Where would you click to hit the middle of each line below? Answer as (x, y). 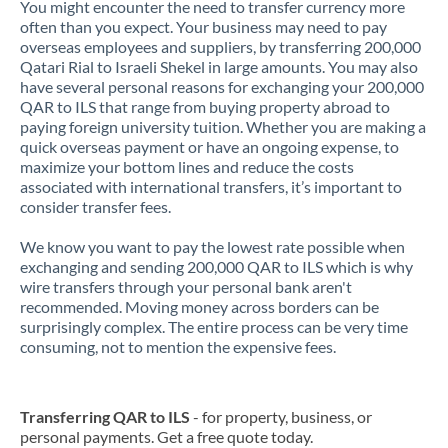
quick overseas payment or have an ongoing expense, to (209, 146)
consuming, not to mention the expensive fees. (178, 346)
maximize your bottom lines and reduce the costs (187, 166)
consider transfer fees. (95, 206)
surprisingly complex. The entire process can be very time (214, 326)
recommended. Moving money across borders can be (199, 306)
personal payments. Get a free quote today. (166, 436)
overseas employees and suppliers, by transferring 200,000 (220, 46)
